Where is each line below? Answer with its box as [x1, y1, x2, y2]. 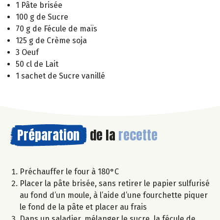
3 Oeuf [16, 48, 39, 57]
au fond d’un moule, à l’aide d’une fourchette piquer [20, 191, 208, 200]
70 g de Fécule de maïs [16, 24, 97, 34]
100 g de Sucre [16, 12, 68, 22]
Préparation [17, 125, 80, 145]
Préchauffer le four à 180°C [20, 167, 119, 177]
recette [118, 125, 158, 145]
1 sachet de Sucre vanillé [16, 71, 105, 81]
